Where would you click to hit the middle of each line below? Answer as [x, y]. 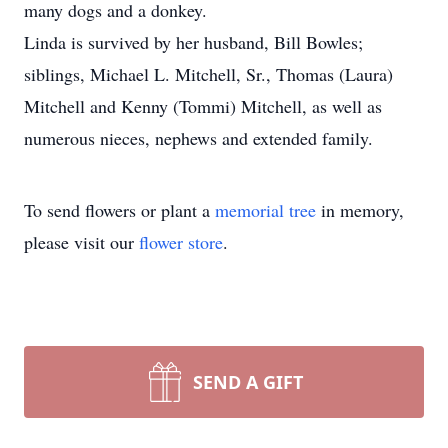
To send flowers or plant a [119, 210]
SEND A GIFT [248, 382]
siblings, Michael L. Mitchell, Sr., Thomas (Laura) [208, 74]
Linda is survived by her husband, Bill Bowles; [193, 42]
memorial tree [265, 210]
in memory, [360, 210]
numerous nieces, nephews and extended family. [198, 138]
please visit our [81, 242]
